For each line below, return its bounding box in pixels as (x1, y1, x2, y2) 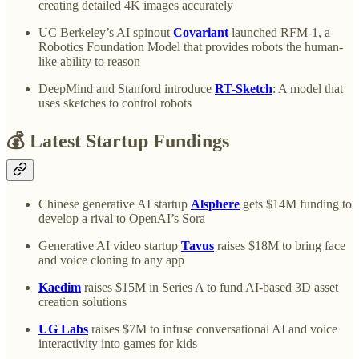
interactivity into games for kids (38, 336, 197, 350)
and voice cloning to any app (38, 252, 184, 267)
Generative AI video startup (38, 238, 181, 252)
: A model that (272, 82, 343, 96)
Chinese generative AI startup (38, 196, 191, 211)
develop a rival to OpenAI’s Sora (38, 211, 208, 225)
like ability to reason (38, 54, 140, 69)
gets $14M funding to (240, 196, 352, 211)
